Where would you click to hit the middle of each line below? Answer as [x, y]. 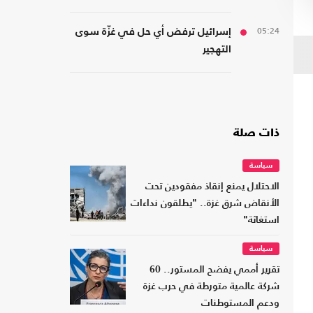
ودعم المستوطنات [240, 304]
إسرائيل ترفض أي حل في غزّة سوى [153, 32]
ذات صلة [256, 134]
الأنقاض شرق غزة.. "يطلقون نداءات [205, 204]
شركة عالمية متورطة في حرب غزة [211, 287]
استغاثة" [261, 221]
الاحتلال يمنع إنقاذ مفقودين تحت [212, 187]
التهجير [217, 50]
